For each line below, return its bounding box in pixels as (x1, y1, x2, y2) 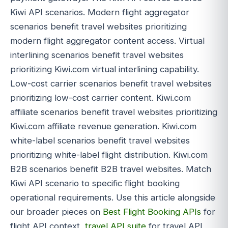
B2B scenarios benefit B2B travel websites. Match (10, 163, 211, 174)
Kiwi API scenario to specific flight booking (10, 178, 180, 188)
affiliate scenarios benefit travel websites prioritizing (10, 106, 217, 117)
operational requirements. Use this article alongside (10, 192, 215, 203)
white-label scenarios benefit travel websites (10, 135, 190, 146)
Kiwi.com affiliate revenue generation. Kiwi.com (10, 121, 196, 131)
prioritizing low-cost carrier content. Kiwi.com (10, 92, 191, 103)
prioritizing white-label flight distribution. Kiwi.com (10, 149, 208, 160)
